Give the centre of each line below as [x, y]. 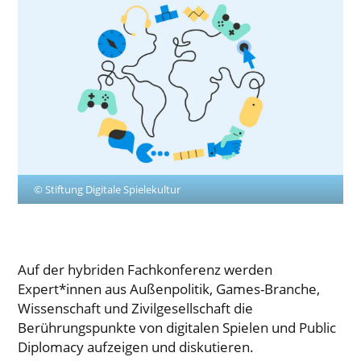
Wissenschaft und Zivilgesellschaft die [136, 308]
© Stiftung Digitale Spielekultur [108, 189]
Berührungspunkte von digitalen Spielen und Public [177, 327]
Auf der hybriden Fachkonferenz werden [145, 269]
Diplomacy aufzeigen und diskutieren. [136, 346]
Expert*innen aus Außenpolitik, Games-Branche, [169, 288]
